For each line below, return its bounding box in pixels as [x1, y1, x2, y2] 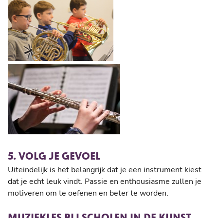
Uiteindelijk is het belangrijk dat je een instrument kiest [8, 164, 201, 175]
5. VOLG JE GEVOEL [8, 149, 100, 162]
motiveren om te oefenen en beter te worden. [8, 187, 168, 199]
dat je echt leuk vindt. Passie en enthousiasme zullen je [8, 176, 201, 187]
